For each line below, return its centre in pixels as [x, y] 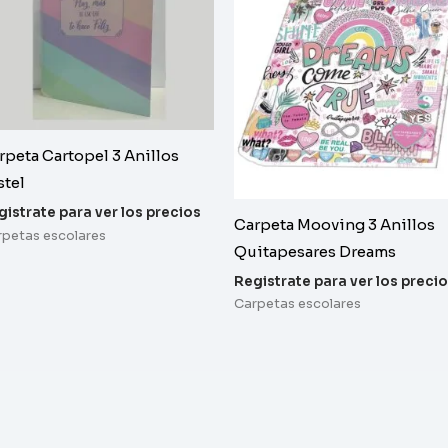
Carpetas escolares [297, 304]
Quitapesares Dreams [314, 252]
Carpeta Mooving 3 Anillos [334, 225]
